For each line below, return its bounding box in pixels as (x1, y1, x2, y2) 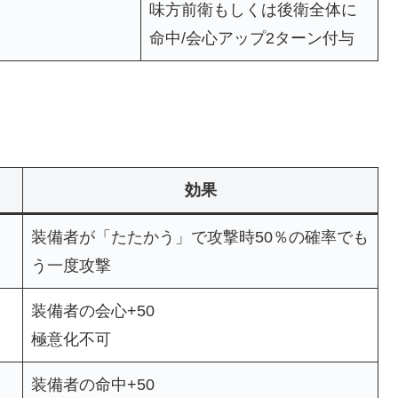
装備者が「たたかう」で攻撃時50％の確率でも (31, 228, 369, 247)
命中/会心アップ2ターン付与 (149, 29, 354, 48)
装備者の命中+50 (31, 376, 155, 394)
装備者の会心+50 (31, 302, 155, 321)
